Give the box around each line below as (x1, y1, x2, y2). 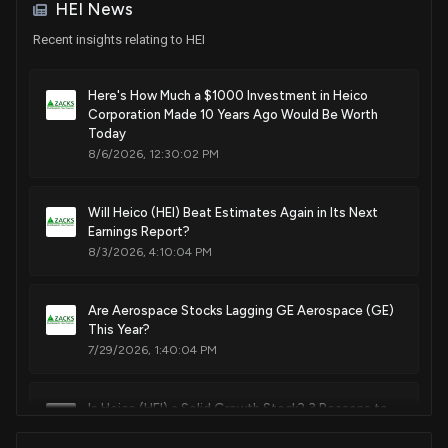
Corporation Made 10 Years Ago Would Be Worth (88, 107, 378, 123)
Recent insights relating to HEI (33, 32, 205, 48)
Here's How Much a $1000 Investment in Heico (88, 88, 368, 104)
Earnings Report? (88, 224, 190, 240)
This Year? (88, 322, 150, 338)
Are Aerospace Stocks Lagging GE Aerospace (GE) (88, 303, 394, 319)
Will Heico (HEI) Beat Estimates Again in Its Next (88, 205, 378, 221)
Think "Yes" (88, 420, 155, 436)
